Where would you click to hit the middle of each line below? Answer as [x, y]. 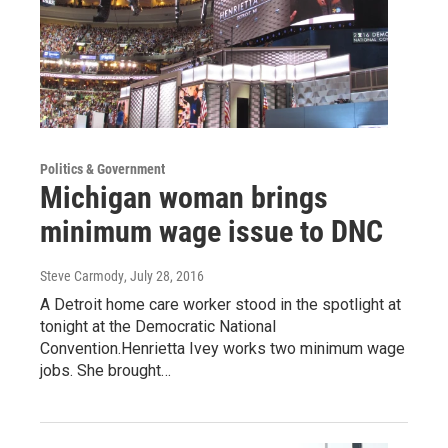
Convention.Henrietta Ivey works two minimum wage [222, 348]
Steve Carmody [82, 275]
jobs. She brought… [105, 370]
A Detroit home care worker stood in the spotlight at [220, 304]
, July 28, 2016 [164, 275]
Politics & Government [102, 168]
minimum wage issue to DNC [211, 231]
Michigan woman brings [184, 197]
